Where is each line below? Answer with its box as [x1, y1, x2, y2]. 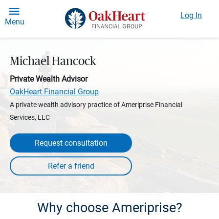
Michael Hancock [10, 56, 96, 67]
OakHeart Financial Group [10, 87, 99, 96]
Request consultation [34, 138, 108, 148]
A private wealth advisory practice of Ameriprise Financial [10, 101, 182, 109]
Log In [180, 11, 202, 20]
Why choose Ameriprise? [37, 200, 182, 216]
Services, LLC [10, 113, 50, 121]
